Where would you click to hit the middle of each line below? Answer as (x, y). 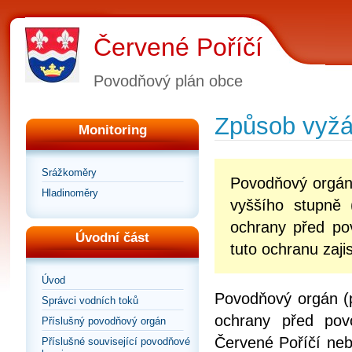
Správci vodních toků (90, 301)
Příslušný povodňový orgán (104, 321)
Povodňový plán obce (168, 81)
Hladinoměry (70, 193)
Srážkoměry (69, 173)
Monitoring (112, 130)
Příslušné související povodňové (116, 342)
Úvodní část (112, 238)
